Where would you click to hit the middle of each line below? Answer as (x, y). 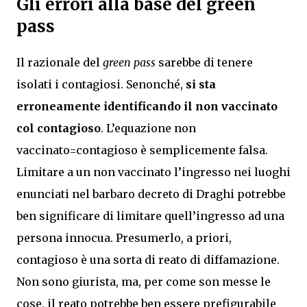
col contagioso (59, 128)
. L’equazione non (148, 128)
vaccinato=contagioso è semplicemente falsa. (142, 150)
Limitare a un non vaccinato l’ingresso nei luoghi (153, 172)
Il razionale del (60, 62)
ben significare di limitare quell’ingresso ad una (150, 216)
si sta (201, 84)
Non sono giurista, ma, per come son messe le (144, 281)
